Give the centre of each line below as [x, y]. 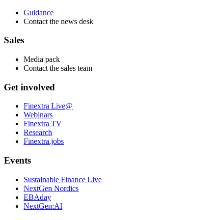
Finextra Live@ [48, 106]
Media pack [42, 59]
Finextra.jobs [44, 141]
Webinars [38, 115]
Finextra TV [43, 124]
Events [17, 161]
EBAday [37, 197]
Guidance [39, 12]
